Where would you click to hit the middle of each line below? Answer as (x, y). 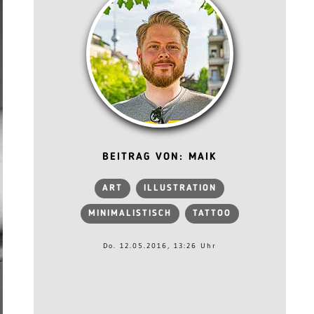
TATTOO (212, 213)
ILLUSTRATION (180, 188)
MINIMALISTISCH (130, 213)
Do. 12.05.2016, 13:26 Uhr (159, 246)
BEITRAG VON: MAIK (160, 157)
